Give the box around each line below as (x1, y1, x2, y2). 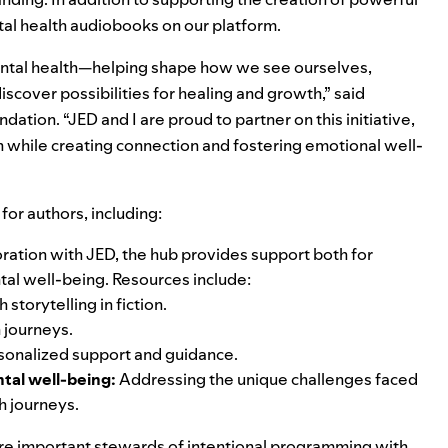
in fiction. (97, 293, 167, 315)
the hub (122, 243, 178, 265)
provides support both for (178, 243, 373, 265)
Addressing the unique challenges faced (116, 368, 418, 390)
